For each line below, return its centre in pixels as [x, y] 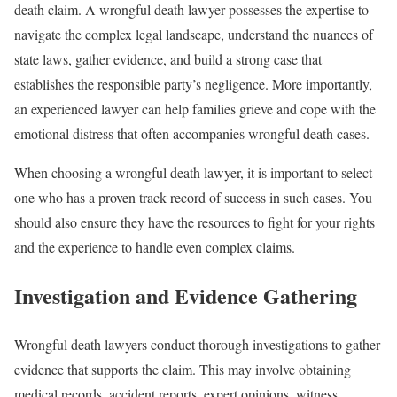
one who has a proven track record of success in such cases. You [193, 198]
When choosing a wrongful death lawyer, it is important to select [193, 173]
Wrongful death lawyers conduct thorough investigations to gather [197, 344]
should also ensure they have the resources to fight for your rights [195, 222]
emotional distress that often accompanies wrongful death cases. [194, 134]
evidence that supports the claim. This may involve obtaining [183, 369]
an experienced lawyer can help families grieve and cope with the [195, 109]
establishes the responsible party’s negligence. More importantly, [193, 84]
